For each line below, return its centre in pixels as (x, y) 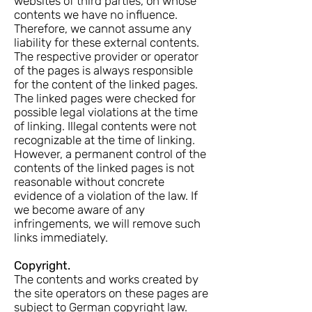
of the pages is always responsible (103, 70)
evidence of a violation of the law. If (106, 196)
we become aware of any (79, 210)
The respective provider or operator (106, 56)
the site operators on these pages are (111, 293)
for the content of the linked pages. (106, 84)
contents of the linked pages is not (104, 168)
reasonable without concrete (89, 182)
